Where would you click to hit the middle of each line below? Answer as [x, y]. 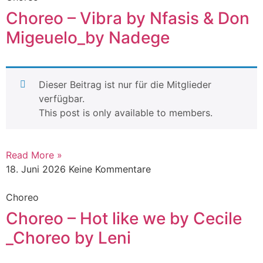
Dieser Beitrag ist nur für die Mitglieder [125, 84]
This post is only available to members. [126, 112]
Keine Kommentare [110, 169]
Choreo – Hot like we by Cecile [124, 218]
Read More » [34, 155]
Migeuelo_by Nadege [88, 37]
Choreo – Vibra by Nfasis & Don [128, 18]
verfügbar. [62, 98]
